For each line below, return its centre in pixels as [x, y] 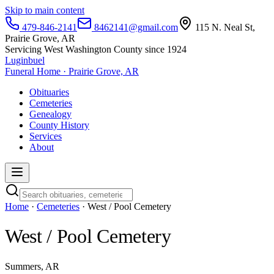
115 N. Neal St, [224, 27]
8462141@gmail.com [135, 27]
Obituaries [49, 92]
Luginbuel [25, 60]
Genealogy [50, 114]
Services [46, 136]
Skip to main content [45, 10]
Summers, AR [32, 266]
